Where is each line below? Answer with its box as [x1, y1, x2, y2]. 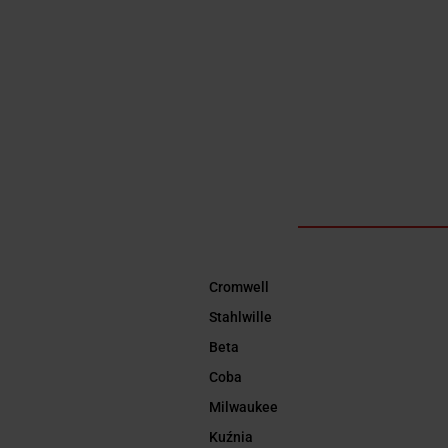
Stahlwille [208, 309, 272, 326]
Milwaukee [208, 399, 278, 416]
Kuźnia [208, 429, 253, 446]
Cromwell [208, 279, 269, 296]
